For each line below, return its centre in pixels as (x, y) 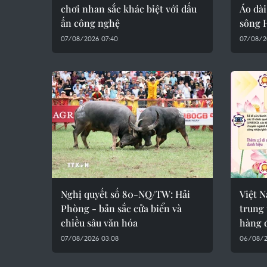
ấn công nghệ (90, 23)
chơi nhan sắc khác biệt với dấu (129, 9)
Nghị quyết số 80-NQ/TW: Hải (125, 194)
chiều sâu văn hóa (99, 223)
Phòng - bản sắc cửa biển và (121, 208)
